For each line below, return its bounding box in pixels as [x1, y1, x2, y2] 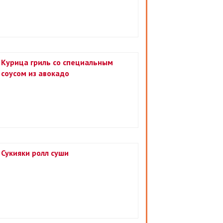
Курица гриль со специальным [1, 57, 113, 67]
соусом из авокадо [1, 68, 69, 78]
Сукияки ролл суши [1, 148, 69, 158]
